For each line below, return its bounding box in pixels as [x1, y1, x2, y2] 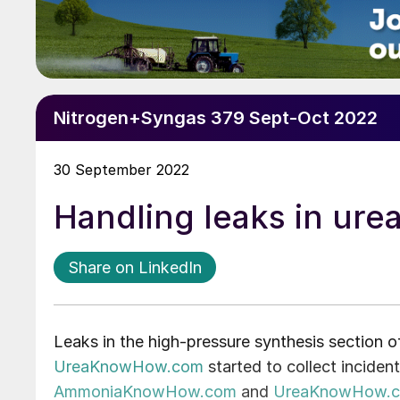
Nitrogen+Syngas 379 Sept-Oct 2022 [54, 107, 378, 129]
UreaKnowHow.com [54, 357, 204, 377]
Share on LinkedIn [68, 258, 202, 278]
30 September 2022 [54, 161, 189, 179]
